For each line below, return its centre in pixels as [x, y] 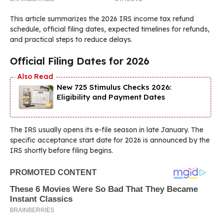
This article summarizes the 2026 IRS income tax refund [102, 18]
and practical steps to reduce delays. [71, 39]
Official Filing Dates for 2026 [80, 61]
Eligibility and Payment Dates [111, 97]
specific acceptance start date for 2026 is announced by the [110, 140]
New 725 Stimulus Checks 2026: [114, 87]
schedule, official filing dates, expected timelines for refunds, [110, 29]
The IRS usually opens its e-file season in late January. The [107, 129]
